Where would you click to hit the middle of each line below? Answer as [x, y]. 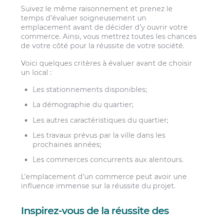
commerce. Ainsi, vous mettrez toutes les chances [109, 37]
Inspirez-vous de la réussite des [95, 211]
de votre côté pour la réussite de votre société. [103, 46]
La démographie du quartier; [83, 105]
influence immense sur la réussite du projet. [99, 186]
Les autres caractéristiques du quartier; [101, 120]
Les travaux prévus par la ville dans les [99, 135]
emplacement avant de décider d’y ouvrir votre [105, 27]
